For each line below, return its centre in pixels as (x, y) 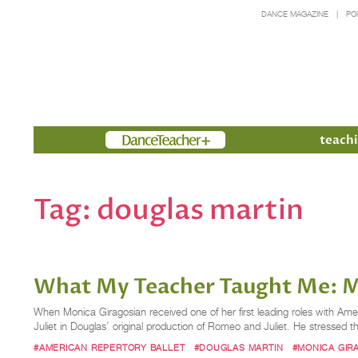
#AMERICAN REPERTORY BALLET (109, 347)
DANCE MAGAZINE (294, 14)
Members (134, 139)
